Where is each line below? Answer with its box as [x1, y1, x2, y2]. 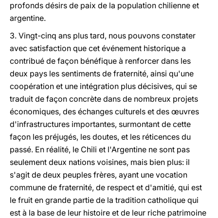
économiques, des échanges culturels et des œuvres [10, 107, 199, 116]
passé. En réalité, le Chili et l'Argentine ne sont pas [10, 145, 190, 154]
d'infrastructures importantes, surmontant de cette [10, 119, 191, 129]
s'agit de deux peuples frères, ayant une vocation [10, 170, 187, 180]
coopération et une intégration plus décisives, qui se [10, 81, 197, 91]
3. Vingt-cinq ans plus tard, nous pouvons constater [10, 31, 196, 40]
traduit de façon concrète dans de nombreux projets [10, 94, 198, 104]
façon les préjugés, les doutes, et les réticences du [10, 132, 191, 142]
